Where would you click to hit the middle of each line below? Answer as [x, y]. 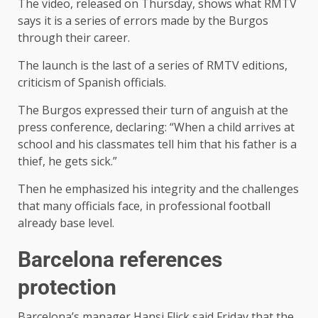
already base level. [66, 223]
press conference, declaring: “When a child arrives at [156, 127]
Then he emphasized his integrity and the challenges [158, 189]
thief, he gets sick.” [67, 161]
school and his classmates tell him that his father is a [157, 144]
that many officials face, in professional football [144, 206]
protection [67, 287]
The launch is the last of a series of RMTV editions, [153, 66]
